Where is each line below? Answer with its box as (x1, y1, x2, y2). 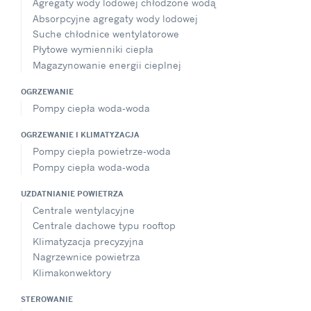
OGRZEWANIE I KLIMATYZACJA (21, 130, 140, 140)
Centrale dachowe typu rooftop (33, 219, 176, 232)
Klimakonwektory (33, 266, 111, 278)
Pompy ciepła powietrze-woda (33, 145, 171, 158)
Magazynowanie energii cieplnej (33, 58, 181, 71)
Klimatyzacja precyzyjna (33, 235, 144, 247)
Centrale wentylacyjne (33, 204, 135, 217)
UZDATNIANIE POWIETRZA (21, 189, 124, 199)
